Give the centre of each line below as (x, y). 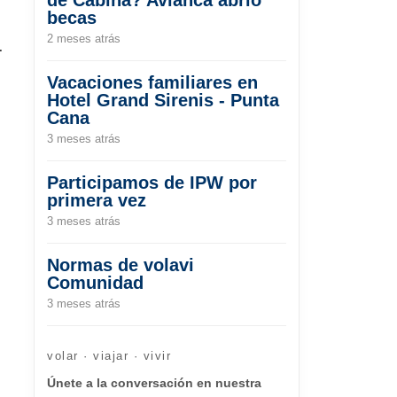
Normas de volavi (121, 265)
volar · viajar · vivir (109, 355)
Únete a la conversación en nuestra (154, 382)
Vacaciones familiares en (152, 82)
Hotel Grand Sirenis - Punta (163, 100)
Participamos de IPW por (152, 182)
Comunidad (95, 282)
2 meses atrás (84, 38)
